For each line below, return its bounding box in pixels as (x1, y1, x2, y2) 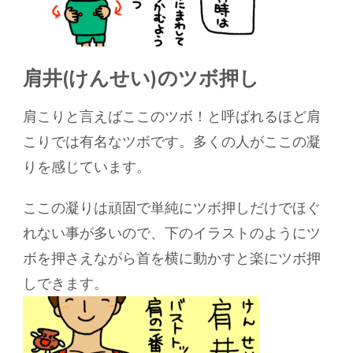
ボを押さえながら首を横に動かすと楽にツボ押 (23, 249, 321, 269)
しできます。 (23, 274, 108, 294)
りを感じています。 (23, 158, 150, 177)
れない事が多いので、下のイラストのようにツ (23, 224, 321, 243)
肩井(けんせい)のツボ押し (23, 65, 259, 92)
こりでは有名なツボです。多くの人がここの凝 (23, 132, 321, 152)
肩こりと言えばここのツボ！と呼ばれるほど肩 (23, 107, 321, 127)
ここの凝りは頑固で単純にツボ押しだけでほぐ (23, 199, 321, 218)
